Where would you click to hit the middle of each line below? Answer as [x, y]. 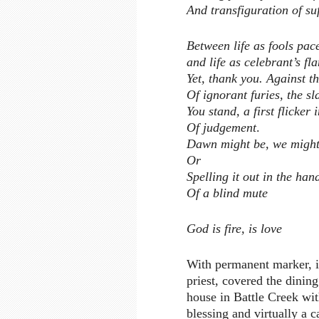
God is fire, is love [234, 229]
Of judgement [221, 128]
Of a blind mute [227, 193]
